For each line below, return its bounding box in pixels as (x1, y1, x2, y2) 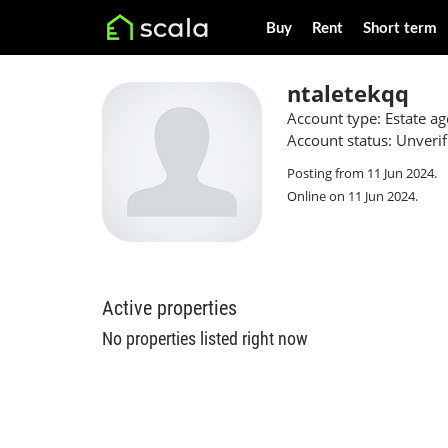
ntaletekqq (287, 78, 409, 108)
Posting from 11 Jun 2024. (287, 164, 437, 182)
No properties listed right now (102, 328, 308, 349)
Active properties (102, 296, 237, 320)
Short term (363, 21, 437, 36)
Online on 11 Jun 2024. (287, 187, 418, 205)
